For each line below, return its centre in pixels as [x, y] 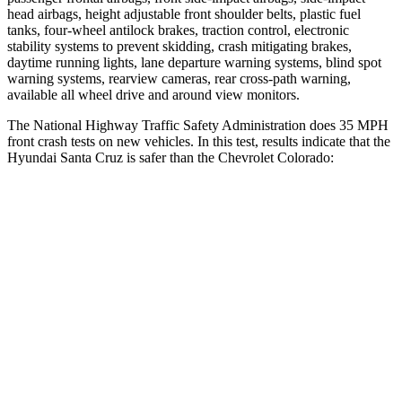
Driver [258, 297]
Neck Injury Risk [127, 379]
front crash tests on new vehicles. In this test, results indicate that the [199, 141]
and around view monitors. [224, 94]
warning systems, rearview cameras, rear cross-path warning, [179, 78]
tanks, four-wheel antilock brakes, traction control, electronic [178, 30]
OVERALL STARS [127, 255]
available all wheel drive [78, 94]
